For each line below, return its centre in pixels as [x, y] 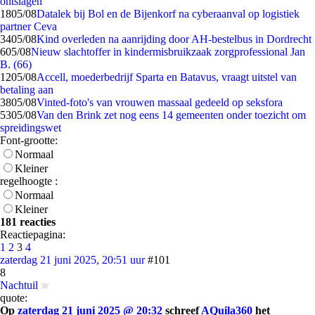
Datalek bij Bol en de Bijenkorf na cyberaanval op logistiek [168, 14]
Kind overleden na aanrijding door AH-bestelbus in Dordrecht [174, 39]
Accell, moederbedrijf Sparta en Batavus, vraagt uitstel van [167, 77]
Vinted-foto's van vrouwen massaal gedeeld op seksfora [160, 102]
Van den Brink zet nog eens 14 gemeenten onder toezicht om [171, 115]
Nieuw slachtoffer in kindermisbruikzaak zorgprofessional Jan [168, 52]
